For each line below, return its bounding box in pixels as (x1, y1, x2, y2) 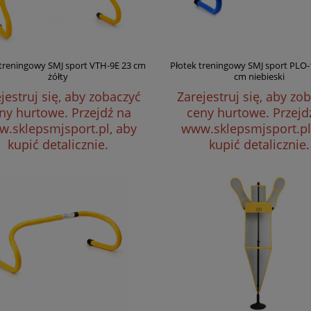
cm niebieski (234, 70, 285, 83)
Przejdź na (71, 104, 131, 121)
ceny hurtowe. (186, 104, 273, 121)
